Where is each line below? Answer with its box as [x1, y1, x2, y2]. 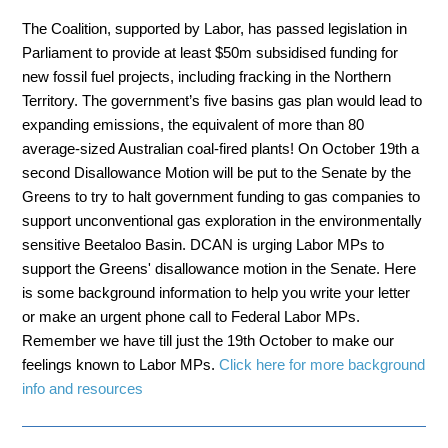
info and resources [22, 380, 144, 397]
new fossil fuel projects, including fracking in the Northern [22, 68, 392, 85]
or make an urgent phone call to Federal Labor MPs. [22, 308, 361, 325]
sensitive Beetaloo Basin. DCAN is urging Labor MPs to [22, 236, 385, 253]
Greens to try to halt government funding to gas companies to [22, 188, 421, 205]
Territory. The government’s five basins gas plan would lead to [22, 92, 423, 109]
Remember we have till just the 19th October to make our [22, 332, 395, 349]
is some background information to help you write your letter [22, 284, 411, 301]
